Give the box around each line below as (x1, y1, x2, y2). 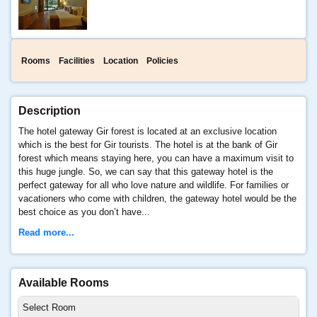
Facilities (59, 55, 95, 66)
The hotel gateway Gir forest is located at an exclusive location (18, 125, 277, 137)
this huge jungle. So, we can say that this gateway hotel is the (18, 166, 273, 177)
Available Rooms (18, 276, 109, 289)
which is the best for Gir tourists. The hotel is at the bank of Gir (18, 139, 277, 150)
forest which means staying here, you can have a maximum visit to (18, 152, 294, 163)
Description (18, 104, 81, 117)
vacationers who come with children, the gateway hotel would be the (18, 192, 296, 204)
